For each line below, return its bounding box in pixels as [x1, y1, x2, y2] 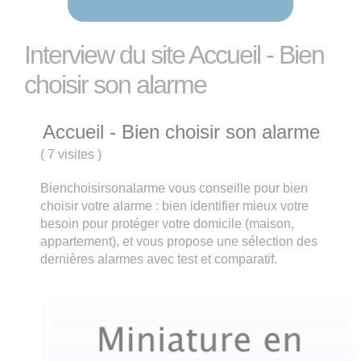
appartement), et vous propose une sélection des [40, 234, 318, 248]
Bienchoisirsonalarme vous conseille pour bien [40, 181, 309, 195]
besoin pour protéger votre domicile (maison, [40, 217, 295, 230]
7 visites [44, 147, 98, 161]
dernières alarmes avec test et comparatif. [40, 252, 278, 266]
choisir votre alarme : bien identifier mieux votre [40, 199, 309, 213]
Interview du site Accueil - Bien [24, 40, 325, 69]
